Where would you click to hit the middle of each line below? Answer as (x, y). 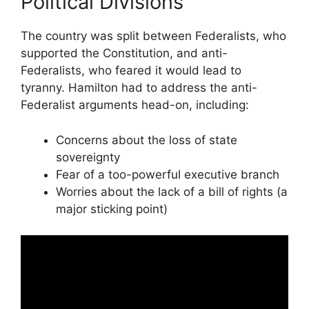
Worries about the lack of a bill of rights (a (172, 191)
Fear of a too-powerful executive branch (168, 174)
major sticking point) (112, 209)
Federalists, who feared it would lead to (131, 71)
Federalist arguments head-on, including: (135, 105)
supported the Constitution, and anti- (124, 53)
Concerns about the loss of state (147, 140)
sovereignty (88, 157)
